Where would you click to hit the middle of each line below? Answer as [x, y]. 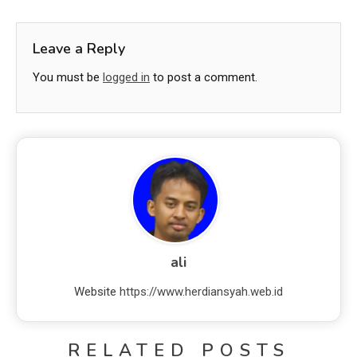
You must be [68, 78]
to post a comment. [204, 78]
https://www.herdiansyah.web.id [201, 292]
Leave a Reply [79, 49]
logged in [126, 78]
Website [95, 292]
